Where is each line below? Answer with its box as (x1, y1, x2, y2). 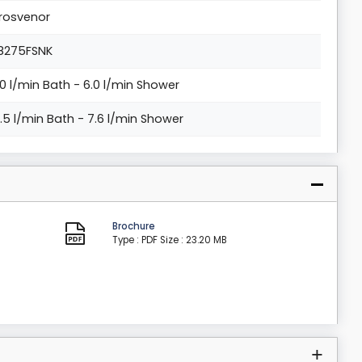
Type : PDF (112, 234, 158, 247)
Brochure (112, 220, 155, 234)
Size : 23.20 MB (159, 234, 227, 247)
